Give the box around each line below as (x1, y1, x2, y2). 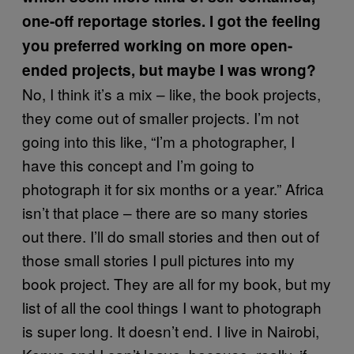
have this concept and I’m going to (22, 153, 254, 175)
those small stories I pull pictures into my (22, 248, 295, 270)
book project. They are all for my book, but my (22, 272, 331, 294)
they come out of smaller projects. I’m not (22, 106, 299, 128)
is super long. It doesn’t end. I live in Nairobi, (22, 319, 319, 341)
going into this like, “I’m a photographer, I (22, 130, 295, 152)
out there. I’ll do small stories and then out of (22, 224, 319, 247)
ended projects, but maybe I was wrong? (22, 58, 316, 81)
